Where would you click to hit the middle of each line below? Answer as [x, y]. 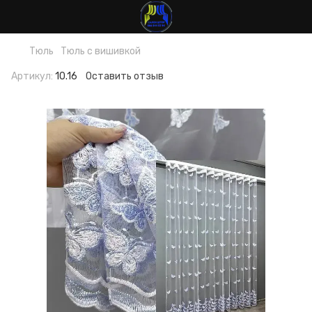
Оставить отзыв [125, 76]
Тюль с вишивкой [101, 51]
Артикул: [32, 76]
